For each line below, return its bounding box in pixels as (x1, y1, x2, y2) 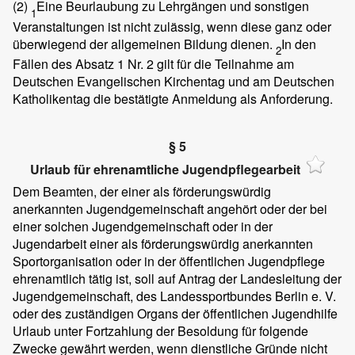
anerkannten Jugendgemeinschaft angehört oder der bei (13, 200, 327, 219)
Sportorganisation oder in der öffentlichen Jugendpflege (13, 252, 325, 271)
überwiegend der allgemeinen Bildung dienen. (13, 34, 276, 53)
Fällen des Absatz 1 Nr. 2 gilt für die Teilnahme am (13, 54, 294, 73)
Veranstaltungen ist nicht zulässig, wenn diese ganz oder (13, 17, 331, 36)
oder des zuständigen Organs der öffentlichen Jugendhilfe (13, 304, 338, 323)
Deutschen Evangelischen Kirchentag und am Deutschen (13, 71, 334, 90)
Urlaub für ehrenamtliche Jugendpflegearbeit (29, 159, 300, 178)
